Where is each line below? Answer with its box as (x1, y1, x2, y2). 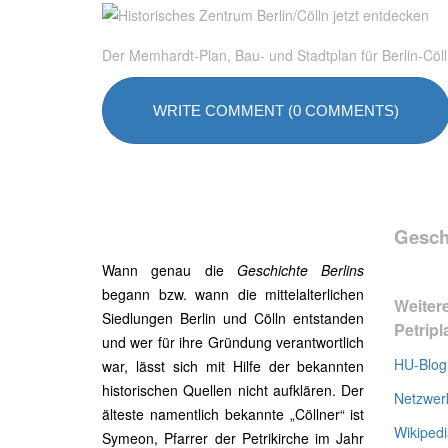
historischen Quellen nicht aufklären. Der (102, 380, 365, 400)
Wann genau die (102, 260, 238, 280)
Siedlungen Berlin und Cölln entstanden (102, 308, 365, 328)
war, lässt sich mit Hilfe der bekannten (102, 356, 365, 376)
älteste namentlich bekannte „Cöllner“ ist (102, 404, 365, 424)
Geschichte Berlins (237, 260, 365, 280)
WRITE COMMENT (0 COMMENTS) (153, 102, 399, 119)
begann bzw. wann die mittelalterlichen (102, 284, 365, 304)
